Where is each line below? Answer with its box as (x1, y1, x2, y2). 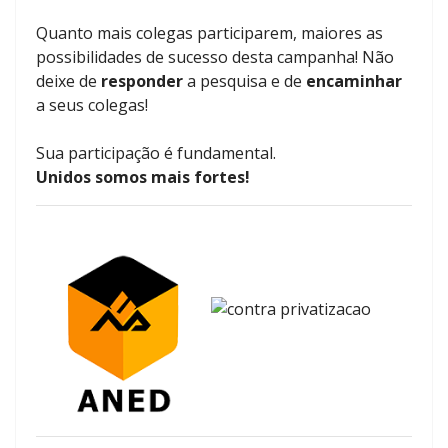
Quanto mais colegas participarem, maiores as (36, 22, 383, 44)
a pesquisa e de (183, 70, 306, 92)
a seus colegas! (36, 94, 148, 116)
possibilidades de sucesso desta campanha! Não (36, 46, 394, 68)
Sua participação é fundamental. (36, 142, 276, 164)
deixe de (36, 70, 101, 92)
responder (101, 70, 183, 92)
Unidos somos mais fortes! (36, 166, 250, 188)
